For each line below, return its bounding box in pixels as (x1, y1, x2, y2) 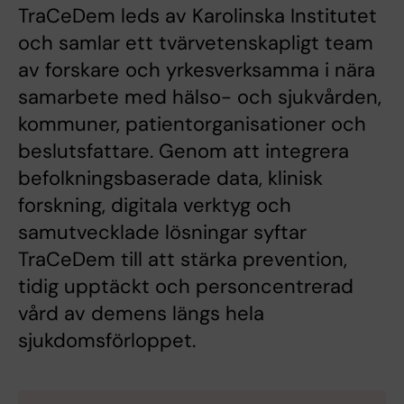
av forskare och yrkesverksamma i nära (18, 56, 375, 83)
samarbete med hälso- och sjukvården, (18, 83, 381, 110)
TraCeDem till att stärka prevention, (18, 245, 347, 272)
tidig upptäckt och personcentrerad (18, 272, 353, 299)
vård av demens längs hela (18, 299, 264, 326)
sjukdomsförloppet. (18, 326, 196, 353)
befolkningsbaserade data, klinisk (18, 164, 323, 191)
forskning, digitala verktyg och (18, 191, 291, 218)
